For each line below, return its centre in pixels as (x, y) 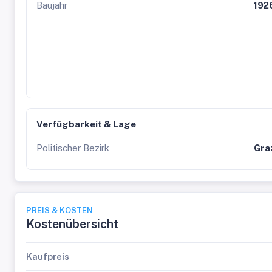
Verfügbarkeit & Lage (86, 124)
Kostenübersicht (72, 224)
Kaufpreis (48, 256)
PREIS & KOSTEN (59, 210)
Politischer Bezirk (73, 148)
